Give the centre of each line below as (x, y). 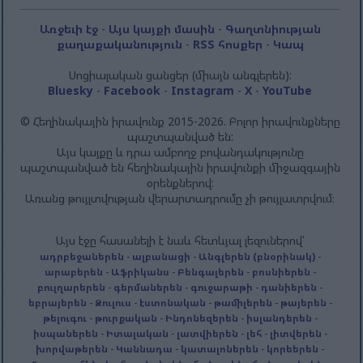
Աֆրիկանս (140, 272)
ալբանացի (161, 256)
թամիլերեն (243, 303)
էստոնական (172, 303)
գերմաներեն (148, 287)
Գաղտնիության (273, 29)
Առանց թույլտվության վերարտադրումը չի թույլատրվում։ (180, 199)
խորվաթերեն (72, 349)
